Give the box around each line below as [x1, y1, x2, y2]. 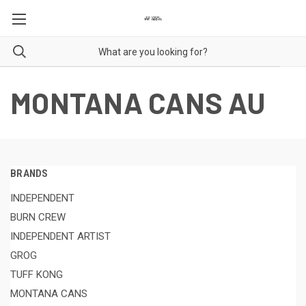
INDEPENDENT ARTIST [10, 229, 111, 242]
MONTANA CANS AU [10, 85, 265, 120]
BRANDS [10, 167, 48, 180]
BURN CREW [10, 210, 66, 223]
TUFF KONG [10, 268, 63, 281]
